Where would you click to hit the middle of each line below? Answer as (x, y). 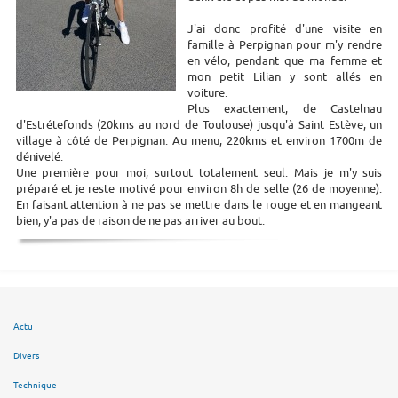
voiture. (207, 92)
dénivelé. (39, 156)
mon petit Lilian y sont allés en (285, 76)
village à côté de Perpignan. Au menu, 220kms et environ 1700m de (199, 140)
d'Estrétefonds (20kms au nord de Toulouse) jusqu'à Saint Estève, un (199, 124)
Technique (35, 386)
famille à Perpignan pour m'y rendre (285, 44)
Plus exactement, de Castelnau (285, 108)
